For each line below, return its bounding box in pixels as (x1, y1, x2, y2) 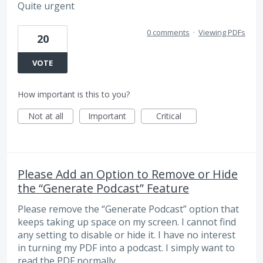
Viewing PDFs (198, 27, 245, 38)
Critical (156, 110, 181, 122)
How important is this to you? (18, 89, 130, 100)
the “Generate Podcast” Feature (18, 180, 189, 197)
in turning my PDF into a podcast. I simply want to (18, 241, 235, 255)
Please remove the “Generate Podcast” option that (18, 203, 239, 216)
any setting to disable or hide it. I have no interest (18, 228, 235, 242)
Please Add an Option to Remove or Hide (18, 166, 238, 183)
